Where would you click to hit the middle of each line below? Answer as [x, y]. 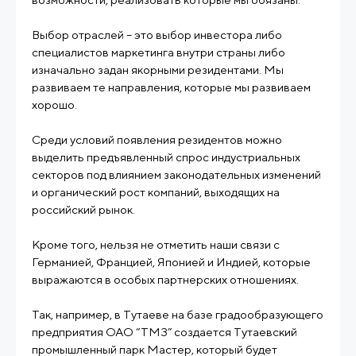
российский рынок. [83, 209]
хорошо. [54, 104]
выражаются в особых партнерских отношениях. [165, 279]
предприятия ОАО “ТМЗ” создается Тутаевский [164, 332]
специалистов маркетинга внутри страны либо [159, 52]
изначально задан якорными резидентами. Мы [158, 70]
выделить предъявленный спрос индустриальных [166, 157]
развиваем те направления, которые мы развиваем [171, 87]
